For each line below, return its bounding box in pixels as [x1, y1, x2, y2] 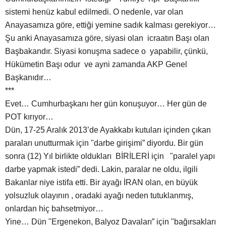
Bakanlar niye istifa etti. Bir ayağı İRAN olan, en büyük [5, 178, 198, 187]
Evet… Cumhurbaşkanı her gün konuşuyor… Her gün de [5, 99, 209, 108]
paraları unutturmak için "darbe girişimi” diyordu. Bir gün [5, 139, 203, 148]
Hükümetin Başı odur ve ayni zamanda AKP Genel [5, 60, 187, 69]
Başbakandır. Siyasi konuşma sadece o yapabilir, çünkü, [5, 47, 208, 56]
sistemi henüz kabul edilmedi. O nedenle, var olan [5, 8, 183, 17]
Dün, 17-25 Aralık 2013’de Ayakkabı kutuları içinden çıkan [5, 126, 211, 135]
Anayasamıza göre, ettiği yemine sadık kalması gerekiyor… [5, 21, 216, 30]
